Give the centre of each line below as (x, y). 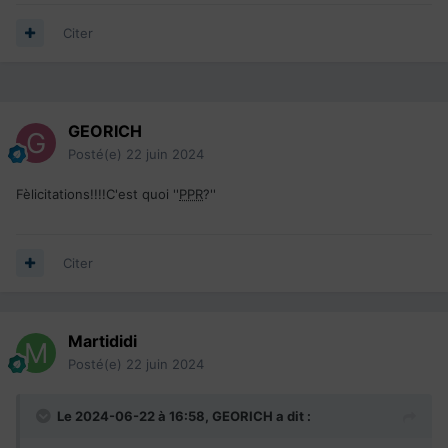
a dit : (292, 415)
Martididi (102, 340)
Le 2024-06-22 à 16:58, (134, 415)
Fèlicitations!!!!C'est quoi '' (97, 193)
